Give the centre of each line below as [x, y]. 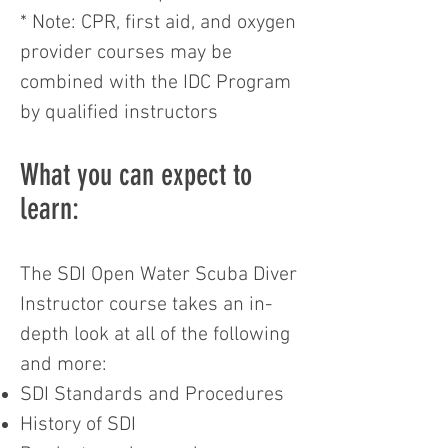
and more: [63, 365]
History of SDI [78, 425]
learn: [49, 209]
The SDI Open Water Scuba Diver [158, 275]
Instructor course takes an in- [146, 305]
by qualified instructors [119, 113]
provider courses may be [126, 53]
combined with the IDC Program [155, 83]
